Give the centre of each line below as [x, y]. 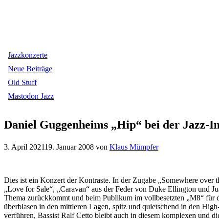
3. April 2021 [24, 147]
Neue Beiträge [30, 69]
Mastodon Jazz [31, 96]
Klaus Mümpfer [134, 147]
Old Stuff [22, 82]
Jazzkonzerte [28, 55]
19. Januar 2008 [69, 147]
